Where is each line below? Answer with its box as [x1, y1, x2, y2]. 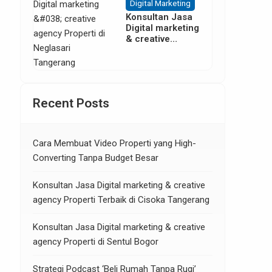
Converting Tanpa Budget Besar [33, 152, 158, 163]
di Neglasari [126, 55, 178, 66]
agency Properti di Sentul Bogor [33, 236, 158, 247]
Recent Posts [33, 95, 109, 110]
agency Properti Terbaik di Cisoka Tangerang [33, 194, 209, 205]
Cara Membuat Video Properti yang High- [33, 137, 196, 149]
